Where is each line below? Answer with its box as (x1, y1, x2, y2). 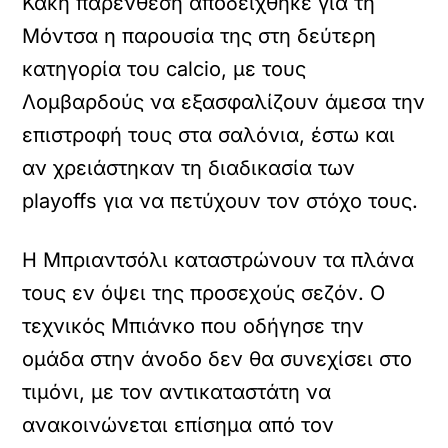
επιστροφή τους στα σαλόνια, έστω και (22, 123, 396, 147)
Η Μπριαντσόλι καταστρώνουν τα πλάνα (22, 248, 415, 272)
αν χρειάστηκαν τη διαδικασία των (22, 156, 356, 180)
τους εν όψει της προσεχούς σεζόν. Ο (22, 281, 386, 305)
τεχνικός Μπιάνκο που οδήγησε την (22, 314, 365, 338)
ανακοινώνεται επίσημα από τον (22, 413, 335, 437)
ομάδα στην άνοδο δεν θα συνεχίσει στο (22, 347, 413, 371)
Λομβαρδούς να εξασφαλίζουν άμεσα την (22, 90, 426, 114)
